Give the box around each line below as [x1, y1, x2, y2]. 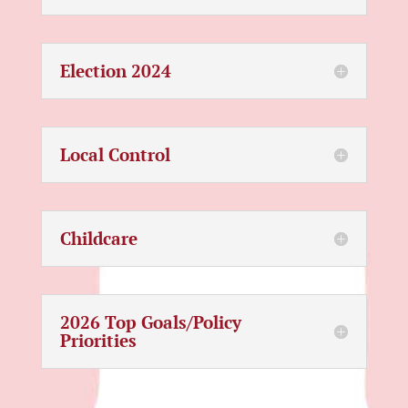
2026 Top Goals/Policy [59, 311, 241, 333]
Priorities [59, 329, 137, 352]
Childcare [59, 227, 138, 250]
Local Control [59, 143, 170, 166]
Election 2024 [59, 59, 171, 82]
